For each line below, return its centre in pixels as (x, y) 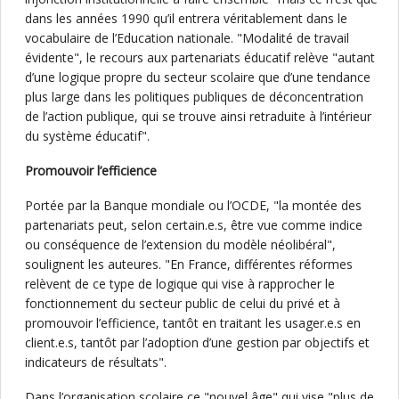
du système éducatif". (87, 136)
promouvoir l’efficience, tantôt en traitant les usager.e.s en (193, 323)
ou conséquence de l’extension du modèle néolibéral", (180, 244)
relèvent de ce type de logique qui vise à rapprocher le (180, 284)
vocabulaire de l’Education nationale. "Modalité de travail (187, 38)
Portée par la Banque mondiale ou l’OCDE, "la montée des (193, 205)
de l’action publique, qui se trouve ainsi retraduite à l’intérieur (198, 116)
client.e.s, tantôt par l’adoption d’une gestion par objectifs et (197, 342)
